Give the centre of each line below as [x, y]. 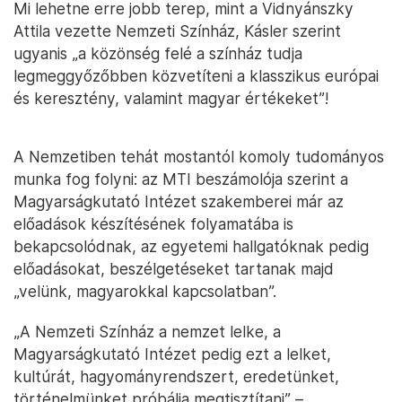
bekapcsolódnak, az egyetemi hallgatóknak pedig [191, 246]
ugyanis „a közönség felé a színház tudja [158, 53]
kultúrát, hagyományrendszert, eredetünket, [176, 376]
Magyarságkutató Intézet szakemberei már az [179, 201]
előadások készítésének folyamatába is [153, 224]
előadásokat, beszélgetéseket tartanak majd [174, 269]
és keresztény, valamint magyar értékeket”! [171, 98]
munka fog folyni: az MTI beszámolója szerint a [181, 179]
